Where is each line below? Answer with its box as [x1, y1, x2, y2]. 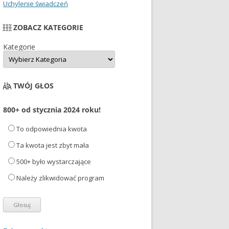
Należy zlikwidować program [16, 173, 104, 183]
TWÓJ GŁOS [13, 81, 54, 91]
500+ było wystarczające [16, 157, 91, 167]
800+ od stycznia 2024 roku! [3, 105, 101, 115]
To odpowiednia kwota [16, 124, 87, 134]
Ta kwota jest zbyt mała [16, 141, 89, 150]
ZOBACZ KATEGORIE [13, 22, 83, 33]
